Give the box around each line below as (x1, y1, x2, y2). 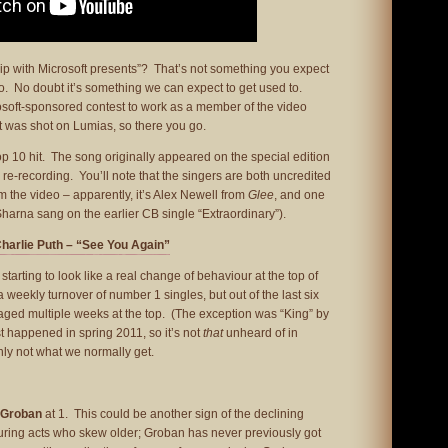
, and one (274, 188, 325, 202)
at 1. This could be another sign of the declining (42, 407, 304, 421)
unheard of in (223, 326, 298, 340)
